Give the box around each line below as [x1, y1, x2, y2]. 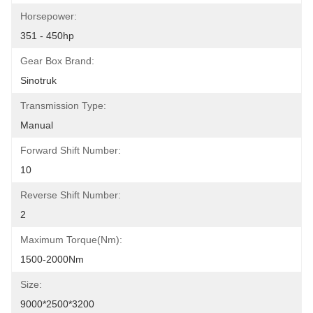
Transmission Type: [20, 100, 106, 111]
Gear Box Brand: [20, 55, 94, 66]
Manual [20, 119, 53, 131]
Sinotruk [20, 75, 57, 86]
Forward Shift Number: [20, 145, 121, 156]
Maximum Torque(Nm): [20, 234, 122, 245]
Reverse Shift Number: [20, 189, 121, 201]
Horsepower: [20, 10, 77, 22]
